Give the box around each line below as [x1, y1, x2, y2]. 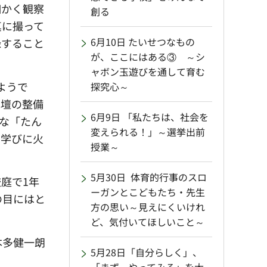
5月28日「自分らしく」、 [91, 245, 202, 260]
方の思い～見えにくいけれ [91, 200, 205, 215]
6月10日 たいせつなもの [91, 35, 195, 49]
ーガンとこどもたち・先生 [91, 185, 205, 200]
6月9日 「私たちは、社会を [91, 110, 209, 125]
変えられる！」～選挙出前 [91, 125, 205, 139]
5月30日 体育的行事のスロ [91, 170, 207, 185]
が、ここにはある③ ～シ [91, 49, 205, 64]
